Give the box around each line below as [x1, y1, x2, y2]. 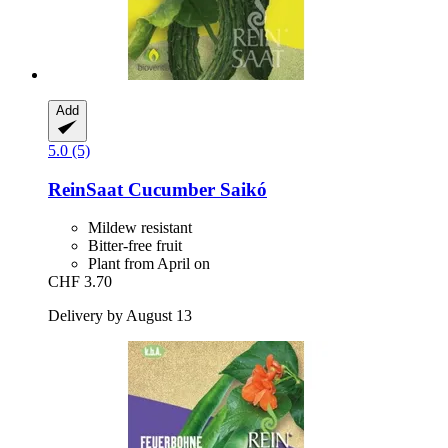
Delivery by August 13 [48, 307, 192, 325]
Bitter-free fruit [88, 237, 182, 255]
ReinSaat [48, 178, 123, 200]
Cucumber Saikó [123, 178, 267, 200]
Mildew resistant [88, 219, 192, 237]
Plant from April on [88, 255, 210, 273]
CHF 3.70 [48, 273, 112, 291]
